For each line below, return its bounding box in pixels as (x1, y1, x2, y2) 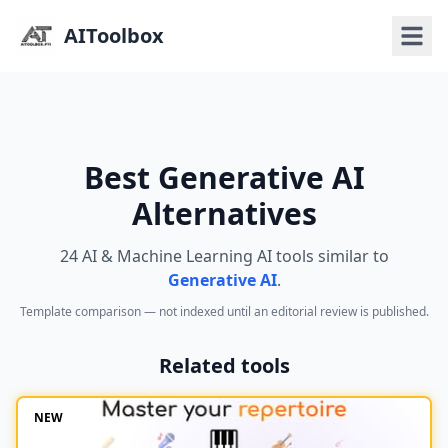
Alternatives (131, 193, 317, 234)
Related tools (158, 352, 290, 379)
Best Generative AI (83, 157, 365, 198)
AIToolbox (64, 22, 164, 49)
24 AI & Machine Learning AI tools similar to (59, 245, 389, 267)
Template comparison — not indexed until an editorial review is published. (19, 303, 429, 320)
